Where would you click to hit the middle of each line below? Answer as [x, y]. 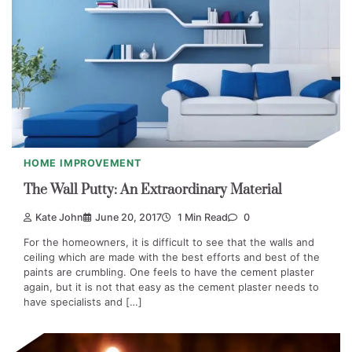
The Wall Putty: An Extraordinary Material [153, 191]
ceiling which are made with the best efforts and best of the [172, 257]
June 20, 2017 [128, 217]
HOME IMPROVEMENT [82, 163]
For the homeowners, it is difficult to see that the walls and [169, 242]
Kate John [59, 217]
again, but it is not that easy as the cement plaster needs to [171, 286]
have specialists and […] [83, 301]
